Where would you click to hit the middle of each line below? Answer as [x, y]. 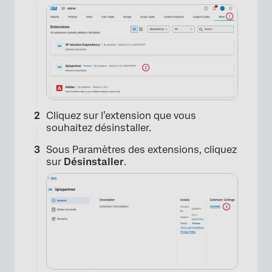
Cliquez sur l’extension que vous [121, 115]
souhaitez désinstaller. [99, 127]
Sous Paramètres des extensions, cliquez [141, 149]
